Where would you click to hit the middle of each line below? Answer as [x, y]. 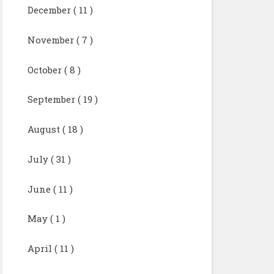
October [44, 69]
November [50, 39]
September [51, 99]
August [43, 129]
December [49, 10]
